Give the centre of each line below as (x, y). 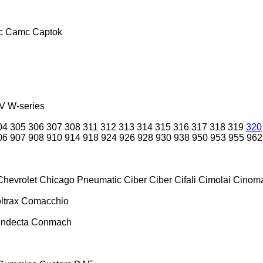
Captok (47, 32)
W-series (26, 106)
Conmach (51, 222)
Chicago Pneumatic (80, 180)
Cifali (185, 180)
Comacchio (45, 201)
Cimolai (215, 180)
